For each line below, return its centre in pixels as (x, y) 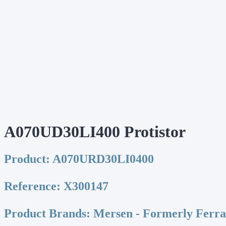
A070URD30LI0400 (102, 159)
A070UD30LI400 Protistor (95, 132)
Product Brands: (47, 213)
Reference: (32, 186)
